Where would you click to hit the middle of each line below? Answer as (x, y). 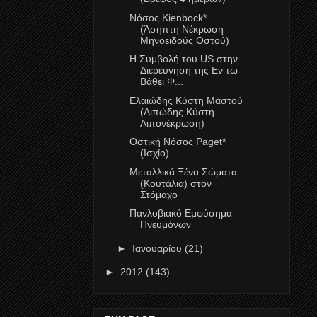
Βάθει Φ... (161, 82)
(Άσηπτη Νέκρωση (181, 29)
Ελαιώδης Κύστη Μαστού (186, 100)
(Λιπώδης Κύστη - (180, 111)
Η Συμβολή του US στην (183, 59)
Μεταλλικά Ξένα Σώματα (183, 172)
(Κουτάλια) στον (175, 183)
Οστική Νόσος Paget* (177, 142)
